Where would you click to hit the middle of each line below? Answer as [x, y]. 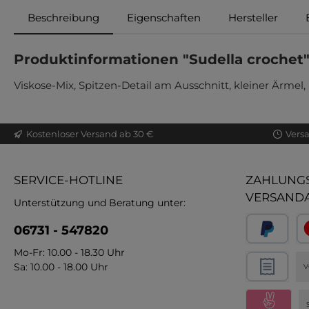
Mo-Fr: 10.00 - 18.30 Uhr [69, 253]
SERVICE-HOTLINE [68, 180]
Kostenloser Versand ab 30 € [90, 133]
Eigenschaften [164, 18]
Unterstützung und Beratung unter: [100, 203]
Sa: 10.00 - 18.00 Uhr [61, 267]
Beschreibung [63, 18]
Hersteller [253, 18]
